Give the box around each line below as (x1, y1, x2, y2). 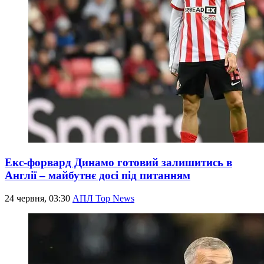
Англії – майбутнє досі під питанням (5, 169, 190, 181)
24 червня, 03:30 (5, 193, 72, 203)
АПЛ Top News (72, 193, 134, 203)
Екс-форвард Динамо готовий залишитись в (5, 156, 232, 169)
